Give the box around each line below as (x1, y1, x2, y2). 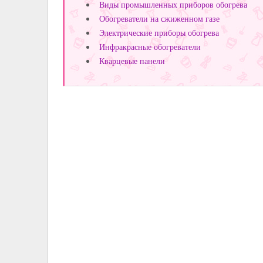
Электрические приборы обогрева (99, 26, 219, 38)
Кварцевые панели (99, 55, 165, 66)
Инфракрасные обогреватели (99, 41, 201, 52)
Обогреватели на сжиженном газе (99, 12, 220, 24)
